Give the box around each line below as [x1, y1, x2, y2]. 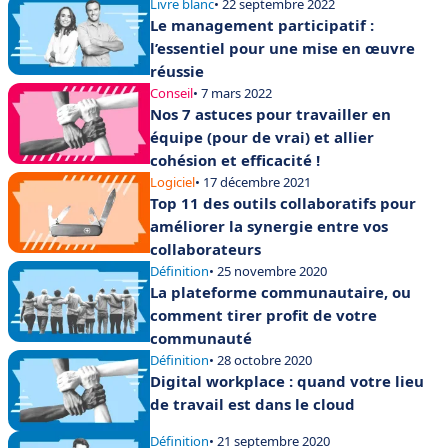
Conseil [150, 84, 193, 103]
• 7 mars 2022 [193, 84, 272, 103]
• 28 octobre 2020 [209, 351, 312, 370]
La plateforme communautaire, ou [150, 282, 411, 303]
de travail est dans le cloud [150, 394, 355, 415]
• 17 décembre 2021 [195, 173, 311, 192]
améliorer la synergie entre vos [150, 216, 388, 237]
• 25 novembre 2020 [209, 262, 327, 281]
